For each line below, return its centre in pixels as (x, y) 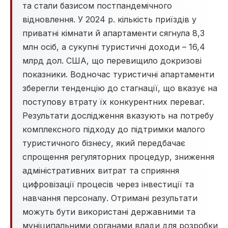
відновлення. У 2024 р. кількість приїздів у (109, 19)
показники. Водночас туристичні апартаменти (118, 74)
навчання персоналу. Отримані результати (110, 198)
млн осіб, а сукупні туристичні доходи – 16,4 (114, 47)
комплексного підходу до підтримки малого (114, 129)
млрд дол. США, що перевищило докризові (112, 61)
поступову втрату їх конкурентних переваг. (113, 102)
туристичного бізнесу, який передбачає (104, 143)
